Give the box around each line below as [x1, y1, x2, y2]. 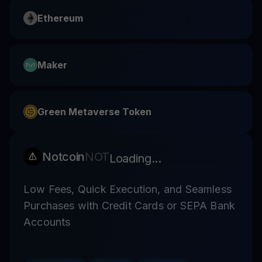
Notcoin [42, 150, 85, 164]
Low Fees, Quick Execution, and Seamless [23, 182, 232, 195]
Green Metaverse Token [37, 105, 151, 118]
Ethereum [37, 12, 83, 24]
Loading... [109, 151, 161, 166]
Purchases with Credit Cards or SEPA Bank [23, 199, 236, 212]
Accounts [23, 215, 71, 228]
